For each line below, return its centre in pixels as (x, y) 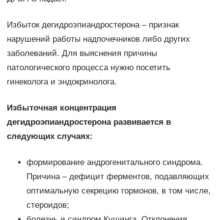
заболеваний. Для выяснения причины (82, 54)
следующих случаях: (50, 137)
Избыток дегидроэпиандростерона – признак (93, 25)
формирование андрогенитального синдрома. (114, 163)
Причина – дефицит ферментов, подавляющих (118, 177)
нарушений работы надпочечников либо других (98, 39)
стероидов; (48, 205)
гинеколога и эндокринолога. (62, 82)
